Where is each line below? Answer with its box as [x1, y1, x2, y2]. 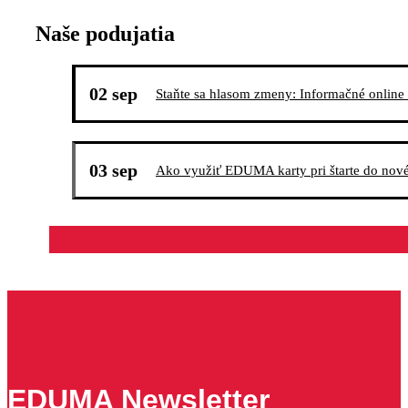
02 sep [89, 84, 138, 105]
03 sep [89, 159, 138, 180]
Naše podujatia [36, 22, 175, 46]
